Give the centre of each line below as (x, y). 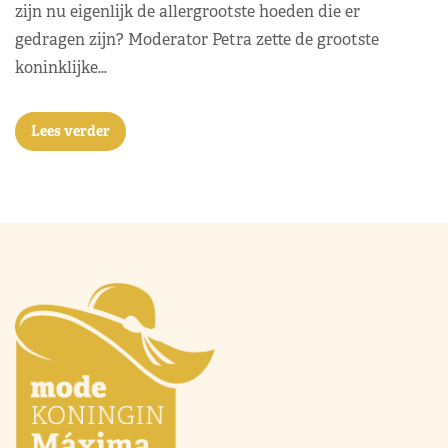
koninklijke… (61, 67)
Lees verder (70, 130)
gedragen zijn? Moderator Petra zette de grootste (197, 39)
